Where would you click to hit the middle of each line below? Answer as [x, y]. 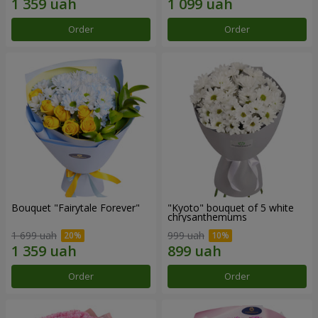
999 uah [186, 235]
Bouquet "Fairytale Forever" [76, 207]
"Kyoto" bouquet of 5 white [231, 207]
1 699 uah [34, 235]
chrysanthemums [207, 216]
